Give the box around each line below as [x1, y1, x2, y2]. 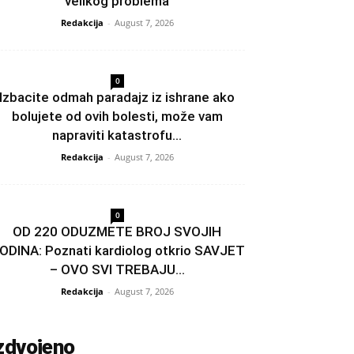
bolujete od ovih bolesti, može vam [11, 107, 223, 124]
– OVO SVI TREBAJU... [49, 261, 185, 277]
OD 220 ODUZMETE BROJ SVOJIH [13, 223, 221, 239]
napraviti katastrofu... [52, 126, 182, 143]
